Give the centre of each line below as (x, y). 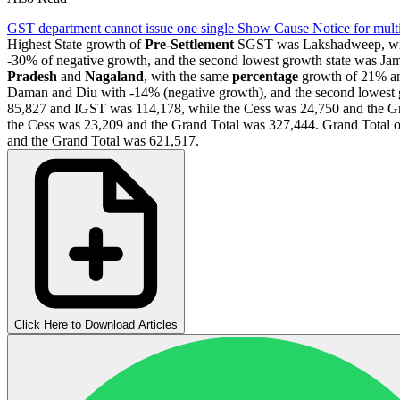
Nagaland (114, 76)
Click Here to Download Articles (96, 324)
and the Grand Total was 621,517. (103, 140)
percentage (265, 76)
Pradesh (32, 76)
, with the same (188, 76)
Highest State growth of (76, 44)
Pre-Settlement (189, 44)
